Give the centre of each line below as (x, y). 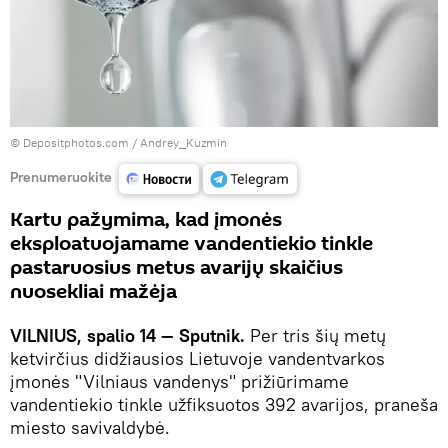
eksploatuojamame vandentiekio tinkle (191, 244)
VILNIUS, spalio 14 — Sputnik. (127, 336)
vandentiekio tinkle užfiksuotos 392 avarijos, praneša (224, 405)
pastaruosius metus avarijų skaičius (176, 268)
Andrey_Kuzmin (183, 143)
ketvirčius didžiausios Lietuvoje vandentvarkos (197, 359)
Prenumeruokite (61, 176)
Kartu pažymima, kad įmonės (146, 220)
